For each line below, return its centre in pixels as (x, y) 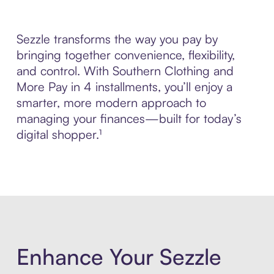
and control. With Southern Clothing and (125, 71)
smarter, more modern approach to (111, 103)
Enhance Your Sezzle (119, 256)
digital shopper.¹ (59, 135)
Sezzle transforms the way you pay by (117, 39)
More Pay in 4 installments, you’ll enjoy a (124, 87)
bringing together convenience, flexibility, (125, 55)
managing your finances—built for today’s (129, 119)
